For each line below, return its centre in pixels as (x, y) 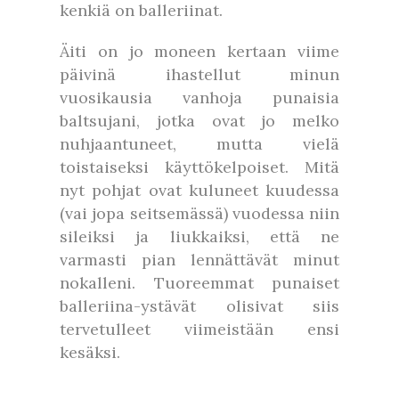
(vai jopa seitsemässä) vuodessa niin (199, 213)
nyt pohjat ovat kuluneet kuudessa (199, 190)
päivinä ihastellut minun (199, 74)
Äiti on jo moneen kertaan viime (199, 51)
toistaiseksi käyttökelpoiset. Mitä (199, 167)
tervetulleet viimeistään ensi (199, 329)
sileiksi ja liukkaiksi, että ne (199, 236)
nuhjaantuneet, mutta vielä (199, 144)
